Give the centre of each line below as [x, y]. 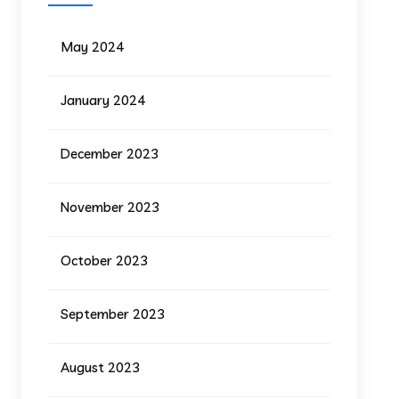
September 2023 [113, 313]
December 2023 [110, 153]
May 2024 [93, 46]
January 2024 [103, 100]
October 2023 [105, 260]
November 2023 [110, 207]
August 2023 [101, 367]
